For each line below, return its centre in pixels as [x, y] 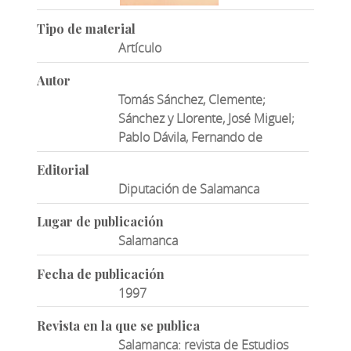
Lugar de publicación [100, 222]
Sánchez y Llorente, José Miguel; [207, 119]
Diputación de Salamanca [189, 189]
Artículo [140, 47]
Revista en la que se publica [118, 325]
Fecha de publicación [100, 273]
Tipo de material [86, 28]
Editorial [63, 170]
